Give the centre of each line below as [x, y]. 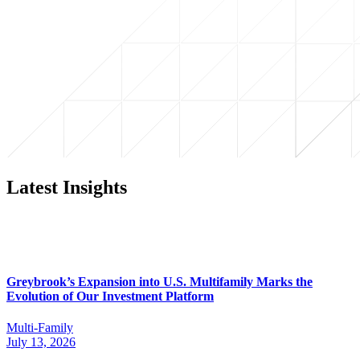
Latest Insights [67, 187]
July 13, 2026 [41, 342]
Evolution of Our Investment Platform [110, 296]
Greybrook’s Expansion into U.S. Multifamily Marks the [160, 281]
